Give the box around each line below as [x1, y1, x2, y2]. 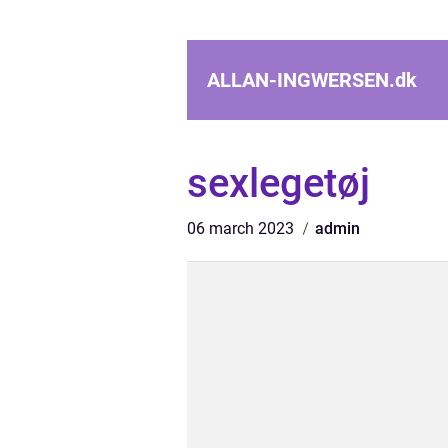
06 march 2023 [187, 219, 298, 238]
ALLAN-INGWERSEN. [207, 68, 395, 92]
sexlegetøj [187, 160, 370, 207]
